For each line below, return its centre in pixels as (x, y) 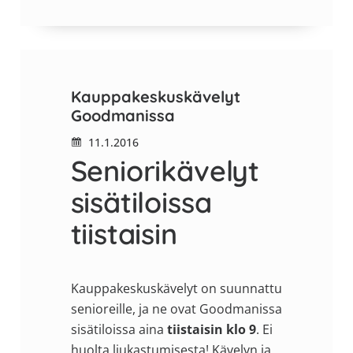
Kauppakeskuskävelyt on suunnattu (176, 288)
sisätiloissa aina (119, 329)
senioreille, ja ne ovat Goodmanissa (176, 308)
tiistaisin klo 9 (211, 329)
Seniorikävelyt (165, 170)
